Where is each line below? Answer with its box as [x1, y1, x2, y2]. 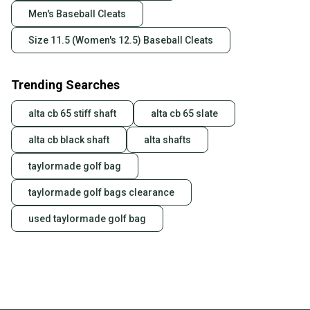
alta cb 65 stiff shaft [28, 108, 116, 120]
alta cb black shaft [28, 134, 109, 146]
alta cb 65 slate [151, 108, 218, 120]
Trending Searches [11, 77, 120, 93]
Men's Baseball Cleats [28, 8, 126, 20]
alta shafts [144, 134, 191, 146]
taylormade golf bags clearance [28, 187, 174, 199]
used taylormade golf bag [28, 213, 146, 225]
